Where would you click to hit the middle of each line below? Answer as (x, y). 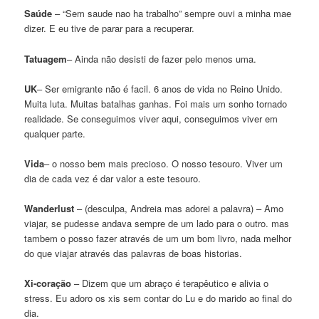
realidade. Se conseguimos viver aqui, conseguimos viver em (151, 118)
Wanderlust (49, 208)
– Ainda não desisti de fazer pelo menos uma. (162, 58)
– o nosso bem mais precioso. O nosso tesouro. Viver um (164, 163)
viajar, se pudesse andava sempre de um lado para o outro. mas (157, 223)
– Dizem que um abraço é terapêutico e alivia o (170, 283)
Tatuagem (46, 58)
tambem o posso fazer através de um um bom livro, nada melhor (158, 238)
